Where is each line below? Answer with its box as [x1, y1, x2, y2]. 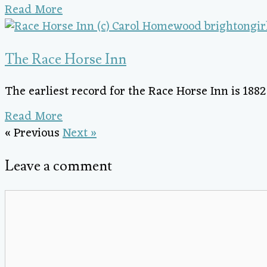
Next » [63, 122, 97, 144]
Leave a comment [5, 156, 112, 175]
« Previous [5, 122, 60, 144]
